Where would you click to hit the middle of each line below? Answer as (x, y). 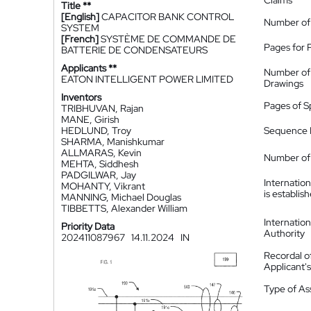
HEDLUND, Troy (96, 131)
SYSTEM (80, 28)
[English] (80, 17)
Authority (284, 233)
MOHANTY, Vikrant (103, 186)
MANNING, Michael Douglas (121, 197)
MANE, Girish (90, 119)
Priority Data (88, 226)
